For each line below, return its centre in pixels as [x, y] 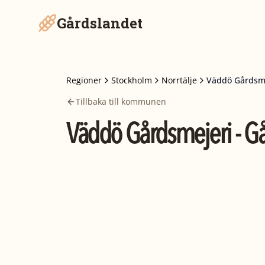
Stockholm [132, 80]
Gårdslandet [100, 23]
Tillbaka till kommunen [121, 101]
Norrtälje [179, 80]
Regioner [84, 80]
